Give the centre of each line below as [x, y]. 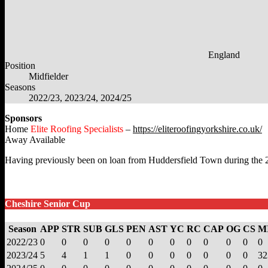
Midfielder [48, 76]
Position [20, 65]
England [224, 54]
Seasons [20, 87]
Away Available [35, 139]
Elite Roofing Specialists [78, 129]
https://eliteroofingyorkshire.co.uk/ [197, 129]
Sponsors [23, 118]
